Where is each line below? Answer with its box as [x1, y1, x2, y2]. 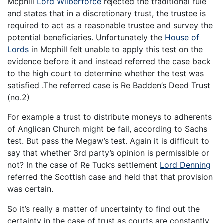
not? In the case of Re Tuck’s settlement [7, 159, 160, 170]
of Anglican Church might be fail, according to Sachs [7, 123, 207, 134]
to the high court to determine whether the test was [7, 68, 204, 78]
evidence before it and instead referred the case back [7, 56, 211, 66]
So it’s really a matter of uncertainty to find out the [7, 203, 200, 214]
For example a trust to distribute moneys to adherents [7, 111, 212, 122]
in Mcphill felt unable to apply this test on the [29, 44, 203, 54]
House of [165, 32, 199, 42]
